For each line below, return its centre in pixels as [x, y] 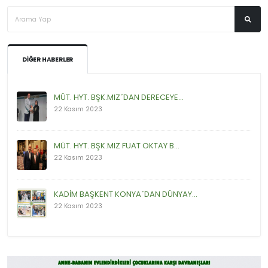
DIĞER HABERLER [48, 60]
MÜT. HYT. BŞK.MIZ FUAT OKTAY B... [117, 146]
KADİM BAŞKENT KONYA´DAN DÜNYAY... [126, 194]
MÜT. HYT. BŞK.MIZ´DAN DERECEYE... [119, 98]
